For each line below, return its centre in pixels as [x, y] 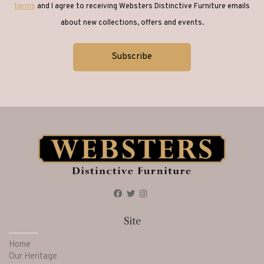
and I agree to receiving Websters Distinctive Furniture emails [143, 7]
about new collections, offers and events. [132, 23]
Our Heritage [33, 257]
